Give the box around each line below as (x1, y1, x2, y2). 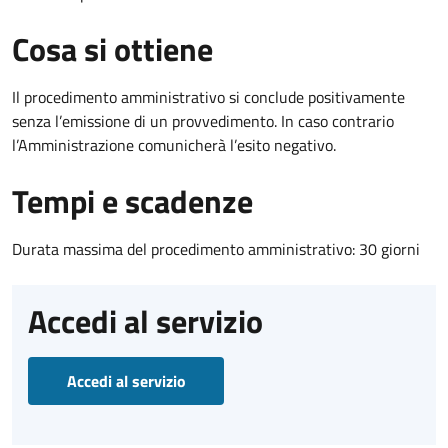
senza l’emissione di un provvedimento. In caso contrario (12, 108, 394, 133)
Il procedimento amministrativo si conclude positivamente (12, 84, 405, 109)
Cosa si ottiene (12, 24, 213, 73)
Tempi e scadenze (12, 176, 253, 225)
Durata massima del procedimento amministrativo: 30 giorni (12, 236, 420, 261)
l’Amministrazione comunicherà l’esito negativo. (12, 132, 336, 157)
